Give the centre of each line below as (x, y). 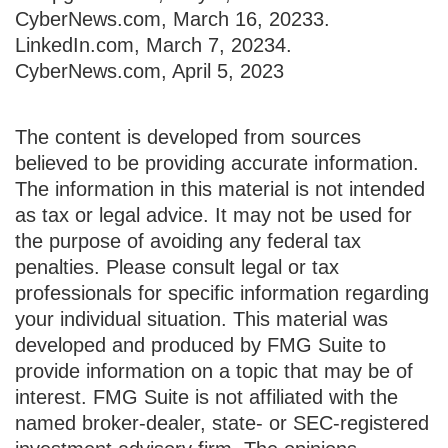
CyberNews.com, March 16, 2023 (164, 18)
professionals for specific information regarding (222, 292)
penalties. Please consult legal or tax (177, 266)
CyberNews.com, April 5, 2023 (149, 70)
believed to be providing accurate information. (217, 162)
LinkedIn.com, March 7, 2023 (145, 44)
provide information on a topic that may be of (214, 370)
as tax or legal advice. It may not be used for (213, 214)
